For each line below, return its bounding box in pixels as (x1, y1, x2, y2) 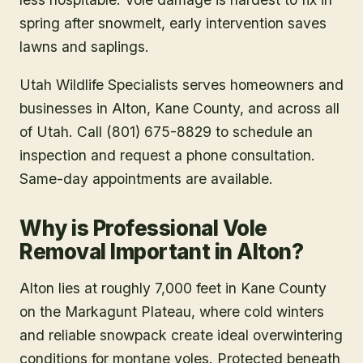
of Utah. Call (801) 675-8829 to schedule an (19, 122, 313, 140)
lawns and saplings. (19, 38, 149, 55)
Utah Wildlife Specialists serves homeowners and (19, 75, 344, 93)
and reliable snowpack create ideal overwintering (19, 326, 343, 344)
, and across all (240, 99, 340, 117)
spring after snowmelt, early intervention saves (19, 15, 327, 32)
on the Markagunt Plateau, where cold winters (19, 302, 324, 320)
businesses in (19, 99, 108, 117)
